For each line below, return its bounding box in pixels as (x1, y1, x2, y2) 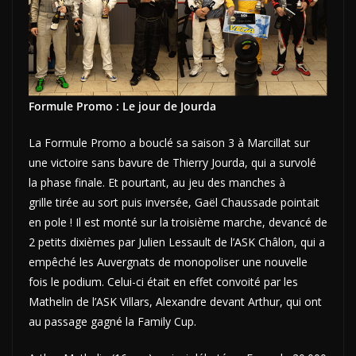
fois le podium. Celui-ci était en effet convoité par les (29, 273, 298, 289)
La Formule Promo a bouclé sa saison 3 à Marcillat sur (29, 134, 310, 150)
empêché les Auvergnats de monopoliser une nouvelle (29, 253, 308, 269)
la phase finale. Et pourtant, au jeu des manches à (29, 174, 285, 190)
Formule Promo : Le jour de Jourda (29, 98, 216, 114)
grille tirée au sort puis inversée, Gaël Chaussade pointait (29, 194, 319, 210)
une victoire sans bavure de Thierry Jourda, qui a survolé (29, 154, 316, 170)
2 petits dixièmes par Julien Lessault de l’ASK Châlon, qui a (29, 234, 325, 250)
